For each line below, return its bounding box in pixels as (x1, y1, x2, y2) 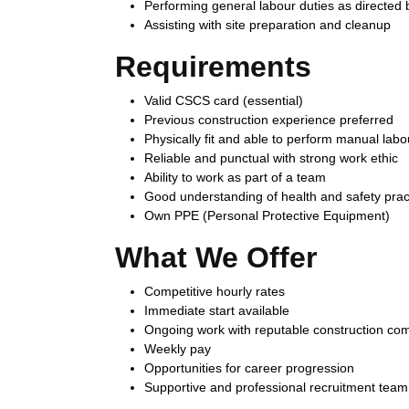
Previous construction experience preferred (144, 112, 393, 127)
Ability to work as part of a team (144, 170, 326, 184)
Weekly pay (144, 341, 211, 356)
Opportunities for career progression (144, 361, 354, 375)
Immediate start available (144, 303, 289, 318)
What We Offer (115, 241, 317, 274)
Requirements (115, 50, 311, 83)
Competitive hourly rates (144, 284, 285, 299)
